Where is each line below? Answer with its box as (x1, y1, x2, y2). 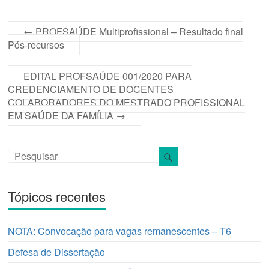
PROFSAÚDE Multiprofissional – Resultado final (33, 25, 244, 39)
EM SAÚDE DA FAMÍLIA (8, 109, 116, 123)
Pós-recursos (8, 38, 65, 52)
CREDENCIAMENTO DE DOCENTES (8, 82, 174, 97)
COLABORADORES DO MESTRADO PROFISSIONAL (8, 95, 246, 110)
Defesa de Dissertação (8, 245, 106, 259)
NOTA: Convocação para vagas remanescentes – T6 (8, 224, 232, 238)
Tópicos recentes (8, 187, 106, 206)
